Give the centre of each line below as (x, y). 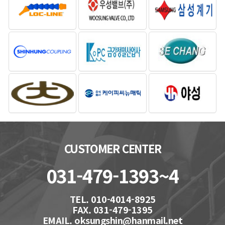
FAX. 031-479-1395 (113, 210)
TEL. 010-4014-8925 (113, 199)
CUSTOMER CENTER (113, 148)
